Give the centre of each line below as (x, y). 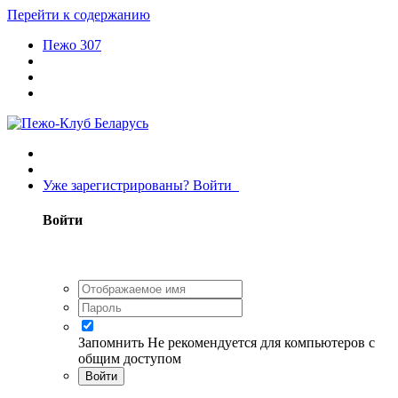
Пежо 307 (72, 45)
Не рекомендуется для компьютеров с (261, 342)
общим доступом (130, 358)
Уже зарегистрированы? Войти (141, 185)
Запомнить (111, 342)
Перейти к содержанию (79, 15)
